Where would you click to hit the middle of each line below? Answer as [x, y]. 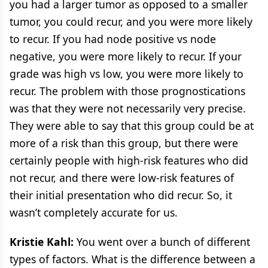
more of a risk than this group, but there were [124, 143]
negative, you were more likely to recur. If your [126, 56]
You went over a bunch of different [162, 241]
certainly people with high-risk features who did [129, 160]
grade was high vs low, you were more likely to [127, 73]
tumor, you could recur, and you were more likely [131, 21]
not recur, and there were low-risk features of [122, 177]
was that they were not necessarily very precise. [128, 108]
